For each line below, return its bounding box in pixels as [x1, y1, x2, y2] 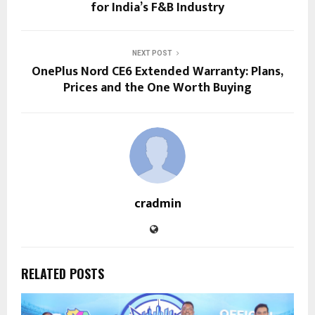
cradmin [134, 193, 181, 215]
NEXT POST [131, 49, 172, 58]
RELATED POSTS [21, 264, 104, 283]
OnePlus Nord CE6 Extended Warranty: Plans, [32, 61, 283, 83]
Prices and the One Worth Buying [63, 77, 252, 99]
